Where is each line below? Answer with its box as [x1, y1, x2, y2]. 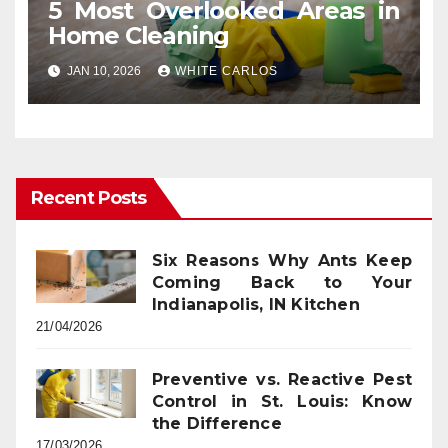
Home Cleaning [47, 21, 230, 51]
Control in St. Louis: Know [152, 392, 412, 412]
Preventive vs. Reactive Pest [152, 370, 412, 390]
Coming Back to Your [152, 273, 412, 293]
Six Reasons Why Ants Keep [152, 251, 412, 271]
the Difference [152, 414, 282, 434]
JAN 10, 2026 [63, 63, 144, 78]
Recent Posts [31, 187, 147, 210]
